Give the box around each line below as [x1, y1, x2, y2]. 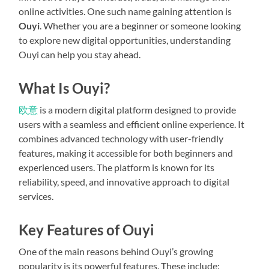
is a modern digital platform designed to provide [38, 103, 237, 115]
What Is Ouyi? [19, 79, 110, 97]
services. [19, 190, 54, 202]
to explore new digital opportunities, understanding [19, 34, 231, 46]
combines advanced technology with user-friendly [19, 132, 224, 144]
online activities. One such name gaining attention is [19, 5, 232, 17]
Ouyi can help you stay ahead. [19, 48, 141, 60]
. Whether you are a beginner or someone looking [40, 19, 241, 31]
